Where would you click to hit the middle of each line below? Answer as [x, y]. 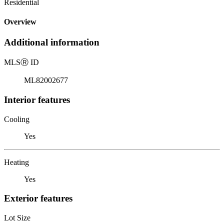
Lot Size [17, 217]
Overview [20, 22]
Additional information [52, 42]
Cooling [17, 119]
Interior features [37, 99]
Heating [16, 162]
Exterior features [38, 198]
